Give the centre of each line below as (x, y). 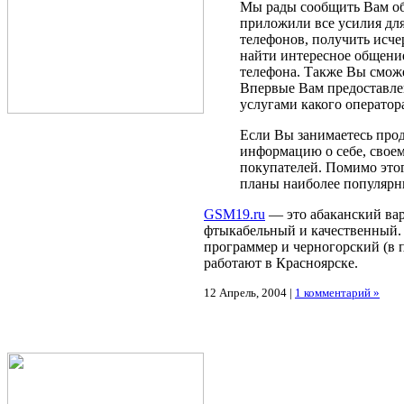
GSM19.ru (234, 215)
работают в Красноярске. (281, 263)
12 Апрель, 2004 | (249, 293)
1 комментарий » (337, 293)
